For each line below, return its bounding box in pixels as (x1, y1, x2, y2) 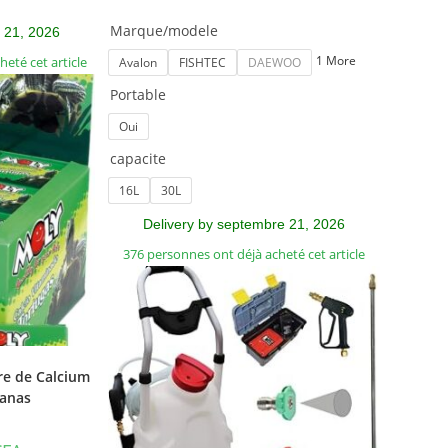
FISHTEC (178, 54, 226, 71)
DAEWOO (247, 54, 301, 71)
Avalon (118, 54, 157, 71)
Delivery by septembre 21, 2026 (142, 216, 345, 232)
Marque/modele (109, 21, 218, 40)
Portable (109, 85, 166, 104)
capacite (109, 149, 166, 168)
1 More (315, 52, 356, 69)
